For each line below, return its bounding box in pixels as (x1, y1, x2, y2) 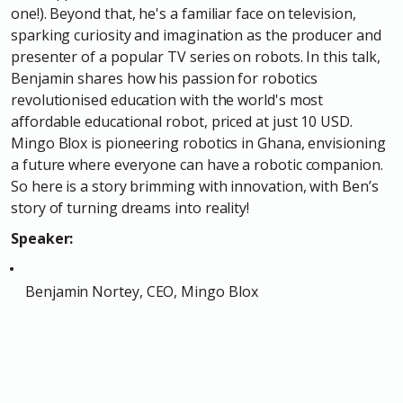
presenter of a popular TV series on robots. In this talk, (11, 47, 381, 67)
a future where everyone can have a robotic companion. (11, 155, 383, 175)
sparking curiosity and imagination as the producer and (11, 25, 381, 46)
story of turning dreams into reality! (11, 198, 250, 219)
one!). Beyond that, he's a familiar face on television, (11, 4, 356, 24)
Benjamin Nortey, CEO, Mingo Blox (25, 282, 258, 302)
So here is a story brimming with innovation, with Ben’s (11, 176, 379, 197)
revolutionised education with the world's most (11, 90, 324, 111)
